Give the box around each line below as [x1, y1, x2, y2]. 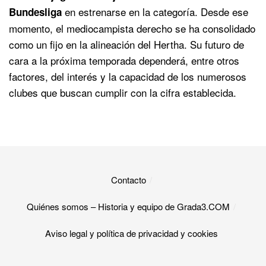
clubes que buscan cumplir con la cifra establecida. [9, 84, 236, 100]
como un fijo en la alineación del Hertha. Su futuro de [9, 36, 244, 52]
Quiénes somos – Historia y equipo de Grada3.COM [27, 199, 230, 213]
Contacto [110, 173, 146, 186]
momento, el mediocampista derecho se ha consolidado [9, 20, 255, 36]
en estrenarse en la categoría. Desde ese [62, 4, 248, 19]
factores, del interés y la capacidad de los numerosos [9, 68, 246, 84]
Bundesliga [9, 4, 62, 19]
